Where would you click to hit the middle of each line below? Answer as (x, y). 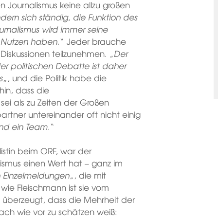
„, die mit (88, 175)
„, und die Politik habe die (55, 77)
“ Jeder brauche (93, 41)
